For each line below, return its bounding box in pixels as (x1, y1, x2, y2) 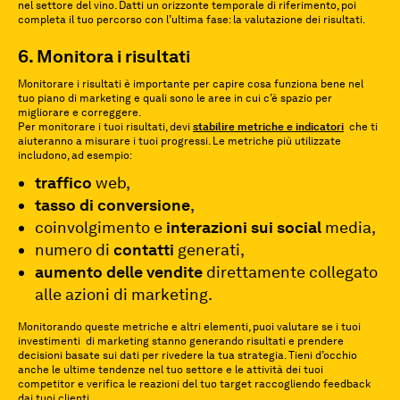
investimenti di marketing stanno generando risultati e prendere (18, 335, 344, 347)
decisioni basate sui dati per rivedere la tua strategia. (18, 349, 288, 362)
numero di (35, 240, 114, 259)
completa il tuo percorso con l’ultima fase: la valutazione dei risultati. (18, 13, 365, 26)
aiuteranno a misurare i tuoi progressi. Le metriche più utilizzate (18, 135, 341, 147)
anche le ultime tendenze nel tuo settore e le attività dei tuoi (18, 363, 323, 376)
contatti (113, 240, 175, 259)
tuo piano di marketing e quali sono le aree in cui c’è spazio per (18, 92, 332, 104)
